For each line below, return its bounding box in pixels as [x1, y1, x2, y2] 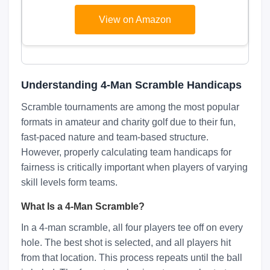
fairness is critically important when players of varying [21, 162, 248, 172]
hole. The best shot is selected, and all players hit [21, 237, 231, 248]
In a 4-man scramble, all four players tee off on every [21, 222, 243, 233]
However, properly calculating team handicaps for [21, 147, 231, 157]
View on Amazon [99, 14, 171, 25]
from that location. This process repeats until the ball [21, 253, 242, 263]
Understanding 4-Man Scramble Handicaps [21, 79, 242, 91]
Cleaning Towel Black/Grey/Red [66, 5, 204, 15]
